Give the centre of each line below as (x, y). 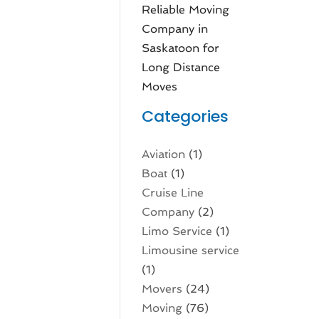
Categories (185, 116)
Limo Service (177, 231)
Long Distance (181, 67)
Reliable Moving (186, 10)
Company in (175, 29)
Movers (162, 289)
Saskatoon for (181, 48)
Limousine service (191, 250)
